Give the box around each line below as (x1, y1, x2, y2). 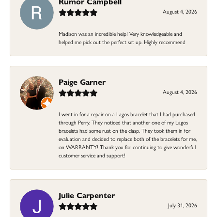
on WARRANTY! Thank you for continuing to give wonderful (59, 142, 196, 151)
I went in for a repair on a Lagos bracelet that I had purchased (59, 109, 195, 118)
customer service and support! (59, 151, 125, 159)
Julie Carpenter (59, 189, 115, 201)
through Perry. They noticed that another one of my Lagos (59, 118, 188, 126)
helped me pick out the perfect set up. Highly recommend (59, 37, 186, 46)
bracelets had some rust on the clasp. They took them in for (59, 126, 190, 134)
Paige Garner (59, 76, 106, 87)
